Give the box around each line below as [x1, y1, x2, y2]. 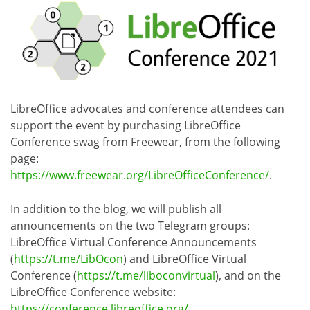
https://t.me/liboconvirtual [77, 268, 215, 284]
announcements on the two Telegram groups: [10, 218, 250, 234]
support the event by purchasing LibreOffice [10, 118, 241, 134]
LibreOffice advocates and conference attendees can [10, 101, 284, 117]
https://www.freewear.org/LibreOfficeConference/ [10, 167, 269, 183]
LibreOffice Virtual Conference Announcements [10, 235, 257, 250]
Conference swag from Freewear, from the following [10, 134, 280, 150]
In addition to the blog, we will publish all [10, 201, 221, 217]
